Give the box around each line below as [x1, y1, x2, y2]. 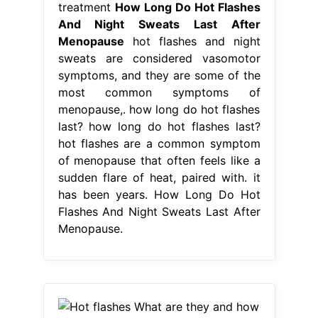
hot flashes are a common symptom [57, 136, 261, 150]
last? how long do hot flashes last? [57, 119, 261, 133]
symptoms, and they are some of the [57, 67, 261, 82]
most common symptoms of [57, 84, 261, 99]
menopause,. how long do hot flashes [57, 102, 261, 116]
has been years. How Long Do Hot [57, 187, 261, 202]
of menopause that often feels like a [57, 153, 261, 168]
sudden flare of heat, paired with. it [57, 170, 261, 185]
